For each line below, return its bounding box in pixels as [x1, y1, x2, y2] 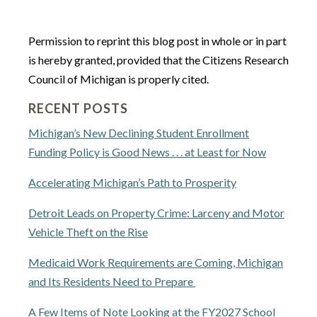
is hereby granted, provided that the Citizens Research [28, 53, 289, 67]
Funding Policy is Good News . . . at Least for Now [28, 145, 266, 158]
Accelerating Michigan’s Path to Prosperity [28, 175, 236, 189]
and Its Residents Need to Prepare [28, 275, 195, 288]
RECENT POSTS [28, 100, 128, 116]
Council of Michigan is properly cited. [28, 72, 209, 86]
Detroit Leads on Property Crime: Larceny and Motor [28, 206, 284, 219]
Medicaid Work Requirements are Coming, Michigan [28, 255, 283, 269]
